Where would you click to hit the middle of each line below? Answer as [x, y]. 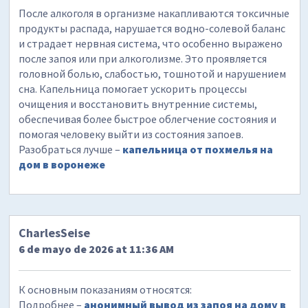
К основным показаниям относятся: [106, 289]
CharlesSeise [55, 232]
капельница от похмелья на [198, 149]
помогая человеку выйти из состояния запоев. [131, 134]
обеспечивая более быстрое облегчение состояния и [148, 119]
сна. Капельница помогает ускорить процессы [133, 88]
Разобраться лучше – [71, 149]
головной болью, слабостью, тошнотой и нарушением [153, 73]
